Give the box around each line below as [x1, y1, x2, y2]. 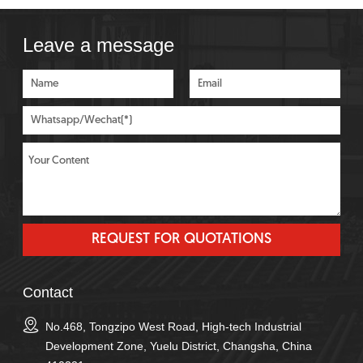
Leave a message [22, 34, 174, 57]
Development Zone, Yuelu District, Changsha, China [45, 339, 312, 352]
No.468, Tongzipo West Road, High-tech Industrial [45, 319, 301, 333]
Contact [22, 284, 73, 301]
